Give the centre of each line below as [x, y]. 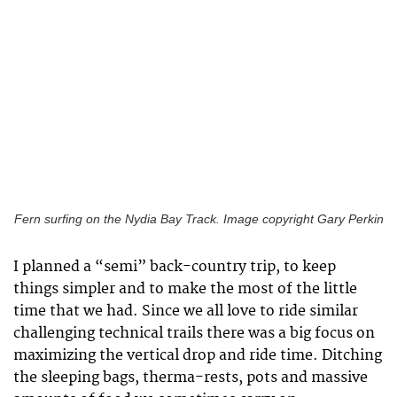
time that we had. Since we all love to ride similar [186, 311]
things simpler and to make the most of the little [185, 288]
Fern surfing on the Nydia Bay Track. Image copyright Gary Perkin [198, 219]
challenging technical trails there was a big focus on [194, 333]
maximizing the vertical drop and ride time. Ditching [198, 355]
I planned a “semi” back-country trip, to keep [175, 266]
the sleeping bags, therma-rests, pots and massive [191, 377]
